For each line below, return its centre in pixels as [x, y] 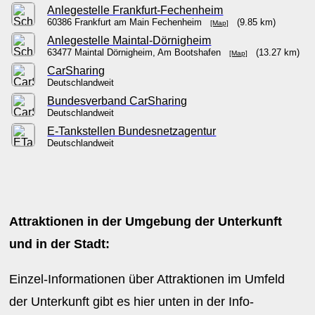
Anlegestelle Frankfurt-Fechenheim [135, 10]
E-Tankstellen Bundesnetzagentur [132, 131]
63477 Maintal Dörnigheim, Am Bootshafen [139, 52]
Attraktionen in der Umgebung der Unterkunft [146, 221]
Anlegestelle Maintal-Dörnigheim [129, 40]
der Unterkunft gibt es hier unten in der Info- [132, 302]
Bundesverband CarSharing [117, 101]
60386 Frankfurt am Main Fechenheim [129, 22]
